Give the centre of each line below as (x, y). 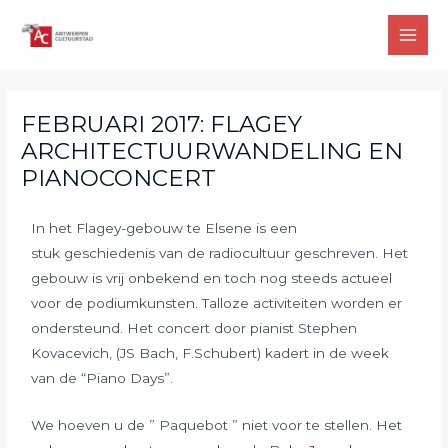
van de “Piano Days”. (110, 377)
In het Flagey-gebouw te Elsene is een (164, 227)
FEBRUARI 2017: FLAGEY (162, 124)
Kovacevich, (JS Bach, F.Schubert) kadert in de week (210, 352)
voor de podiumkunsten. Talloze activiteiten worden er (217, 302)
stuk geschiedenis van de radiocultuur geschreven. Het (220, 252)
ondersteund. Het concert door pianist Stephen (194, 327)
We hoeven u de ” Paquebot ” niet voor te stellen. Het (217, 424)
